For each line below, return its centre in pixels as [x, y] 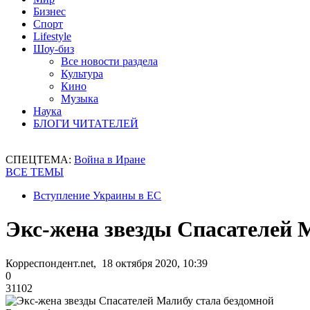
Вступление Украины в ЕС [97, 195]
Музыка [80, 99]
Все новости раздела [109, 61]
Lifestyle [52, 36]
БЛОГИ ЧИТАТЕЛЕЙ [86, 124]
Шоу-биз [54, 49]
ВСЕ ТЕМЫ [35, 172]
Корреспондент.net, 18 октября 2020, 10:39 [107, 263]
